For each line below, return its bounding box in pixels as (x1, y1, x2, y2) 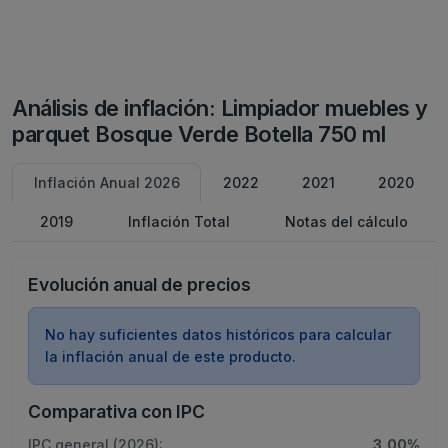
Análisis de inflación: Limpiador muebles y (12, 95, 428, 121)
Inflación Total (127, 213, 230, 230)
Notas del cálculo (285, 213, 409, 230)
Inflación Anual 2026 (33, 174, 180, 191)
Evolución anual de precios (28, 274, 251, 295)
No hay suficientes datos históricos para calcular (45, 326, 391, 343)
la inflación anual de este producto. (45, 348, 296, 365)
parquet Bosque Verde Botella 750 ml (12, 121, 386, 147)
